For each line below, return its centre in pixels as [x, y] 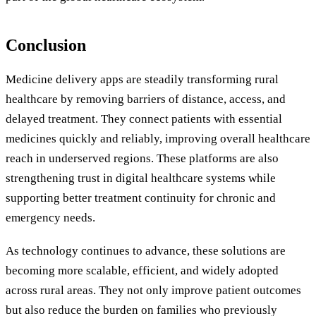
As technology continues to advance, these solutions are [146, 251]
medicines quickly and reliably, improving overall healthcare [158, 138]
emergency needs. [50, 217]
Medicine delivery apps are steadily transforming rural [142, 79]
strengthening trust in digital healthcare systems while [141, 178]
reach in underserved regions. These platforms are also [142, 158]
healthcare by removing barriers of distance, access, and [146, 99]
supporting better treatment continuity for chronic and [141, 197]
